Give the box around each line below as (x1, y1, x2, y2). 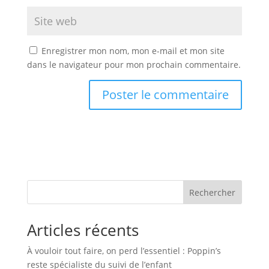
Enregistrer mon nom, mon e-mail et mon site (41, 44, 225, 56)
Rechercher (189, 186, 236, 198)
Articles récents (26, 219, 139, 241)
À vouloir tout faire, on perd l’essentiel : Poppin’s (26, 244, 221, 256)
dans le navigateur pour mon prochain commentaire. (26, 58, 241, 70)
